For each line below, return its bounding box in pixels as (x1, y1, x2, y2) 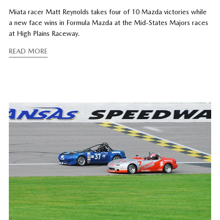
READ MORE (8, 47, 48, 55)
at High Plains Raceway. (8, 29, 80, 37)
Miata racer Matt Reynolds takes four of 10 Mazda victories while (8, 7, 207, 16)
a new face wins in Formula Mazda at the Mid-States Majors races (8, 18, 208, 27)
